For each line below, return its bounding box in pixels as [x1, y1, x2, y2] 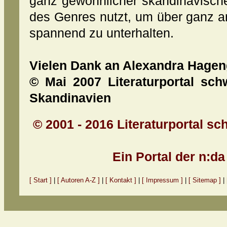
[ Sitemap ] [188, 176, 221, 184]
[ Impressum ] [142, 176, 185, 184]
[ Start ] [29, 176, 52, 184]
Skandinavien [29, 91, 111, 105]
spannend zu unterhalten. [29, 26, 174, 40]
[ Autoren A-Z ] [57, 176, 100, 184]
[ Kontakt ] [105, 176, 136, 184]
